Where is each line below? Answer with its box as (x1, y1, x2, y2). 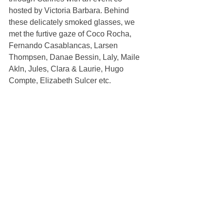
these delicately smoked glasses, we (9, 18, 137, 27)
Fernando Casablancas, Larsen (9, 41, 120, 50)
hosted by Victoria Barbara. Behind (9, 6, 131, 15)
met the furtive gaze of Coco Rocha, (9, 30, 133, 38)
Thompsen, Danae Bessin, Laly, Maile (9, 53, 142, 62)
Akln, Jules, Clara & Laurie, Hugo (9, 65, 126, 73)
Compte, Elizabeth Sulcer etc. (9, 76, 111, 85)
